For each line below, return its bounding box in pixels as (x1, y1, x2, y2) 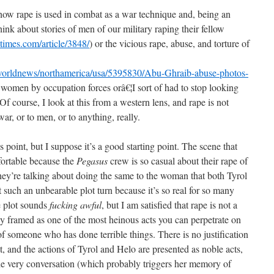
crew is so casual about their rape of (108, 154, 248, 167)
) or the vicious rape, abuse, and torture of (89, 37, 250, 50)
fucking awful (50, 198, 102, 211)
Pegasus (76, 154, 108, 167)
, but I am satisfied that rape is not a (102, 198, 237, 211)
